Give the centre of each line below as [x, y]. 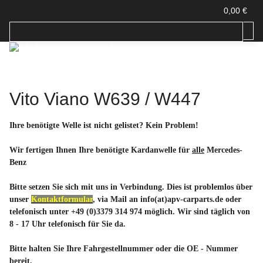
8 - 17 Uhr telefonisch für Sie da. [68, 224]
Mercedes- [223, 150]
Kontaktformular [62, 199]
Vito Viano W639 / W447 [105, 99]
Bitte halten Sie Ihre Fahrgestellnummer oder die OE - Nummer [124, 248]
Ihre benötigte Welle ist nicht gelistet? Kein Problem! [104, 125]
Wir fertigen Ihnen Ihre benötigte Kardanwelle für [101, 150]
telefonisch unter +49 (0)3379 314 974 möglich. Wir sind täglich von [130, 211]
